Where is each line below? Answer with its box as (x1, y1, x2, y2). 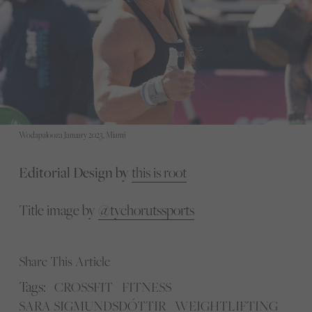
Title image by (18, 200, 98, 219)
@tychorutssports (97, 200, 194, 219)
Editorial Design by (18, 162, 129, 182)
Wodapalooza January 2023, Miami (18, 130, 125, 141)
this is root (131, 162, 187, 182)
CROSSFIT (54, 278, 114, 297)
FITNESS (121, 278, 171, 297)
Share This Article (18, 252, 110, 270)
